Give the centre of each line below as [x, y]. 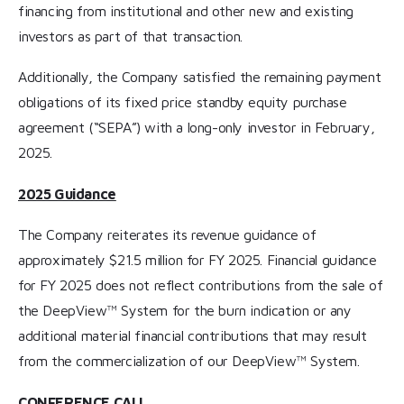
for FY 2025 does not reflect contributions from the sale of [201, 285]
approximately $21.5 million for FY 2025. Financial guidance [197, 260]
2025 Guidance [67, 193]
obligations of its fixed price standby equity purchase [183, 102]
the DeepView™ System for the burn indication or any [185, 311]
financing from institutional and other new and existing [186, 10]
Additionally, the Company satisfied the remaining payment [200, 77]
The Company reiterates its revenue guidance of [167, 235]
